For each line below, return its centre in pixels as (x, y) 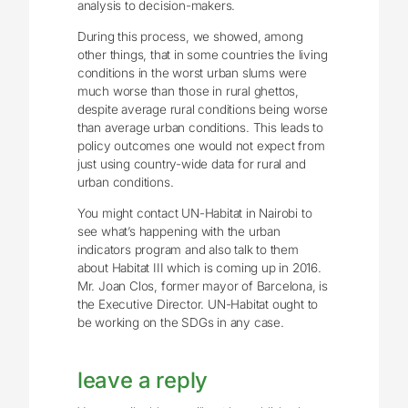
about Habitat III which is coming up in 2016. (199, 267)
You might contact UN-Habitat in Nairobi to (194, 213)
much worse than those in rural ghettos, (188, 91)
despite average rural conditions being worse (202, 109)
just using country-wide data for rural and (191, 163)
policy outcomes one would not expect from (201, 145)
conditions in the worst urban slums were (192, 72)
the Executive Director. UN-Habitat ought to (198, 304)
